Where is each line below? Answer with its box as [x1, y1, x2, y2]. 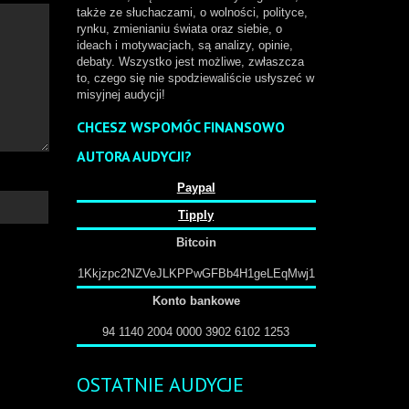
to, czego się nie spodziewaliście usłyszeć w [76, 71, 314, 85]
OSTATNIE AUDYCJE [76, 372, 244, 397]
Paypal [176, 181, 215, 194]
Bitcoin [175, 236, 216, 249]
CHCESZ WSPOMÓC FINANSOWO [76, 118, 285, 136]
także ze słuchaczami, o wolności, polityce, [76, 5, 308, 19]
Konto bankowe [152, 294, 240, 308]
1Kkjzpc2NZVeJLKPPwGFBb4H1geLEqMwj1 [77, 267, 315, 280]
